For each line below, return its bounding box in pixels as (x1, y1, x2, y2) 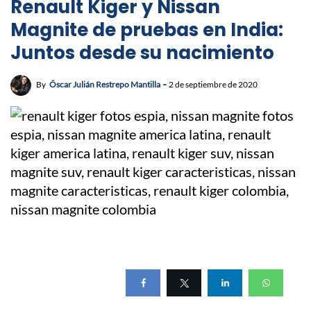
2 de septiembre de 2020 (169, 79, 258, 90)
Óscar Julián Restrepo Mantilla (49, 79, 160, 90)
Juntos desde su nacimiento (10, 40, 274, 66)
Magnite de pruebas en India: (10, 17, 283, 43)
